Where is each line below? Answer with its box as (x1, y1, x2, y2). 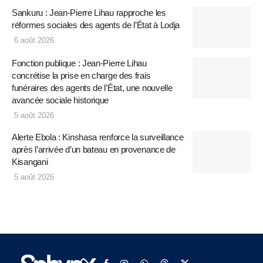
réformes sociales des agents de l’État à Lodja (12, 19, 180, 30)
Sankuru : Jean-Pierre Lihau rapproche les (12, 7, 166, 18)
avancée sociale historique (12, 95, 109, 106)
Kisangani (12, 157, 48, 167)
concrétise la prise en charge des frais (12, 70, 151, 81)
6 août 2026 (12, 35, 54, 45)
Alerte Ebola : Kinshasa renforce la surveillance (12, 132, 184, 143)
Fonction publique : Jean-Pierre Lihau (12, 58, 147, 69)
